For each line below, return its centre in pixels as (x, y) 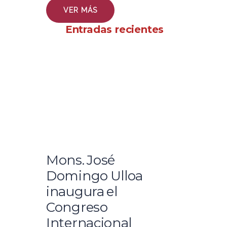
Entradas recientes (115, 29)
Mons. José (81, 160)
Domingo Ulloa (95, 176)
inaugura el (82, 192)
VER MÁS (80, 10)
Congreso (77, 207)
